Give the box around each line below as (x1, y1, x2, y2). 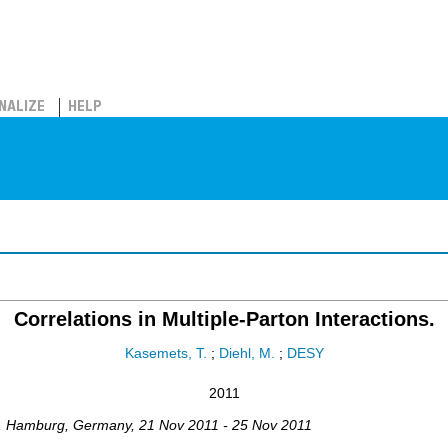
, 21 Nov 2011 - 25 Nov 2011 (131, 417, 312, 433)
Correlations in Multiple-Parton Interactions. (13, 307, 435, 330)
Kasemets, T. (124, 346, 207, 362)
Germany (73, 417, 131, 433)
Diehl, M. (218, 346, 275, 362)
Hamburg (6, 417, 65, 433)
